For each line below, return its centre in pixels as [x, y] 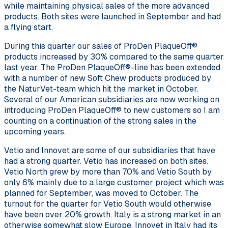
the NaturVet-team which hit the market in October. [101, 89]
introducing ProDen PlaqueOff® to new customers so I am [112, 110]
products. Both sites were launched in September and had [112, 16]
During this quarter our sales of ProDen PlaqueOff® [101, 46]
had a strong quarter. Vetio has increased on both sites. [106, 161]
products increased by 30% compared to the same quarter [114, 56]
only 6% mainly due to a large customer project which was [114, 182]
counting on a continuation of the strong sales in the [100, 121]
